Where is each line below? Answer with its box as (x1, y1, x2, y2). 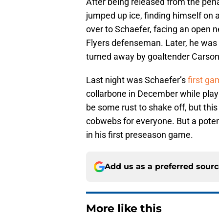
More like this (86, 202, 162, 216)
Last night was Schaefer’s (86, 75, 188, 86)
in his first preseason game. (86, 130, 193, 140)
